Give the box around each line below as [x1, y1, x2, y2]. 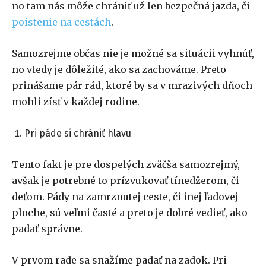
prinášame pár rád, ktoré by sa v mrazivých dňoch [12, 80, 252, 92]
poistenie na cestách [12, 16, 111, 28]
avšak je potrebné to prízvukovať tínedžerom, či [12, 175, 239, 187]
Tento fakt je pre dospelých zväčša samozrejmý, [12, 159, 240, 171]
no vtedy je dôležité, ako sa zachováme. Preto [12, 64, 226, 76]
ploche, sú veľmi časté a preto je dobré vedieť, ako [12, 207, 248, 219]
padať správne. [12, 223, 85, 235]
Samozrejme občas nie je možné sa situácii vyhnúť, [12, 47, 254, 60]
